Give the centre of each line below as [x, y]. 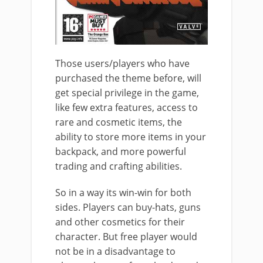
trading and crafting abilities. [119, 166]
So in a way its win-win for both [123, 192]
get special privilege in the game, [127, 92]
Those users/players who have [122, 63]
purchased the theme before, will [128, 78]
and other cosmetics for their [120, 222]
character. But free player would [126, 236]
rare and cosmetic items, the [119, 122]
